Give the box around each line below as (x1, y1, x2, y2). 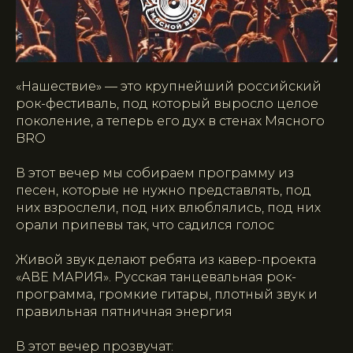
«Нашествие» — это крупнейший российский (16, 78, 321, 94)
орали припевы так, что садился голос (16, 217, 274, 232)
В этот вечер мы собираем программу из (16, 165, 294, 180)
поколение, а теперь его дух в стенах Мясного (16, 113, 325, 128)
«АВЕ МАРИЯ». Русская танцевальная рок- (16, 269, 296, 284)
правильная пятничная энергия (16, 303, 232, 319)
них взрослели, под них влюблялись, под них (16, 199, 321, 215)
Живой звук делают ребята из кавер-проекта (16, 251, 316, 267)
